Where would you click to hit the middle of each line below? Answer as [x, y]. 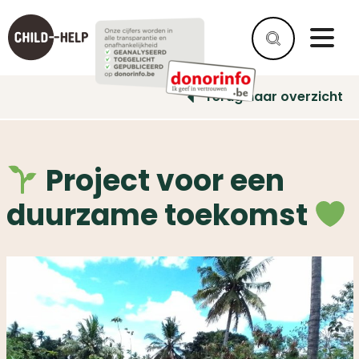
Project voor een [161, 181]
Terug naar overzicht [274, 97]
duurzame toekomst [160, 216]
